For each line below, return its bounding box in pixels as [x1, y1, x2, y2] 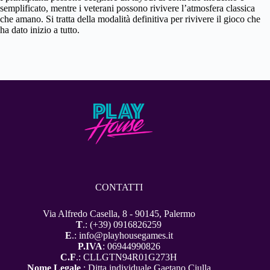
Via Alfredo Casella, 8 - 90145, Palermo [42, 209, 195, 219]
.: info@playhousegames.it [71, 230, 173, 241]
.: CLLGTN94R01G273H [76, 252, 178, 263]
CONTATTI [95, 181, 143, 192]
